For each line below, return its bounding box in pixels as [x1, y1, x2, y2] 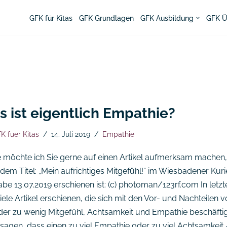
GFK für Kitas [29, 14, 72, 23]
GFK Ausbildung [140, 14, 194, 23]
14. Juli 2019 [51, 130, 90, 139]
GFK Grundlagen [79, 14, 134, 23]
